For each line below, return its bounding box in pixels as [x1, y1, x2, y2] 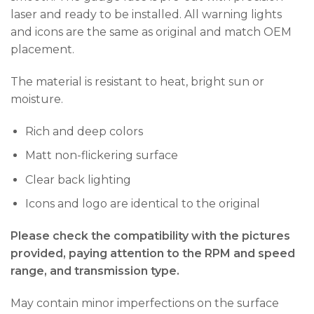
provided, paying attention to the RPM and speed [11, 247, 295, 261]
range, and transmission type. [11, 264, 179, 278]
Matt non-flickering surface [25, 149, 178, 163]
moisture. [11, 92, 63, 106]
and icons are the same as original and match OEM [11, 25, 292, 39]
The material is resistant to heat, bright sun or [11, 74, 264, 88]
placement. [11, 42, 74, 56]
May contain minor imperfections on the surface [11, 296, 279, 310]
